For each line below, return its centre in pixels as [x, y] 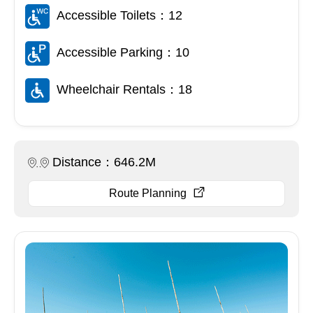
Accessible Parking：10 [123, 53]
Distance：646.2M [104, 162]
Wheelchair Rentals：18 [124, 90]
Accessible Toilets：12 [119, 16]
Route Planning [147, 194]
